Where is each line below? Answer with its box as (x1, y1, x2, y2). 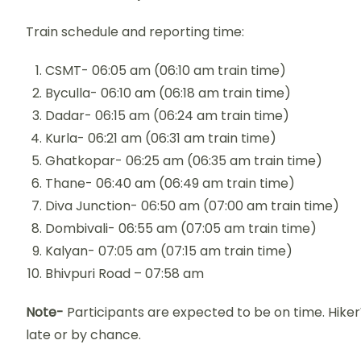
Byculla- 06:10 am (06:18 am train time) (45, 84, 291, 102)
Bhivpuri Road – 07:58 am (45, 264, 204, 283)
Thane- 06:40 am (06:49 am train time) (45, 174, 295, 193)
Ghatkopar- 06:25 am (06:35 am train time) (45, 151, 322, 170)
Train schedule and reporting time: (26, 23, 244, 41)
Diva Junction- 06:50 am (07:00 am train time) (45, 197, 339, 215)
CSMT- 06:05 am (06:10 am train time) (45, 61, 286, 80)
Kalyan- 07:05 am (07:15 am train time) (45, 242, 293, 260)
